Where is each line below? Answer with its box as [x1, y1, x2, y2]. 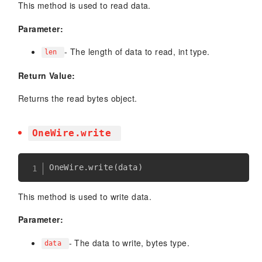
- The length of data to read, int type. [64, 45, 210, 57]
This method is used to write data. [18, 191, 152, 203]
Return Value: [18, 69, 75, 81]
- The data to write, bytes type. [68, 236, 189, 249]
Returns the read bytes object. [18, 92, 137, 105]
